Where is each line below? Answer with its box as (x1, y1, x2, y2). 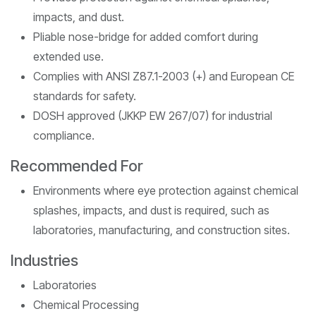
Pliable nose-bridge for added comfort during (33, 29, 258, 44)
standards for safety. (33, 88, 136, 103)
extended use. (33, 49, 104, 63)
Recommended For (11, 156, 142, 175)
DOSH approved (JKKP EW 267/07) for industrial (33, 108, 272, 123)
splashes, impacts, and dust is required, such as (33, 202, 269, 217)
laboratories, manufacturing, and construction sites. (33, 222, 290, 237)
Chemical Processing (33, 297, 139, 312)
